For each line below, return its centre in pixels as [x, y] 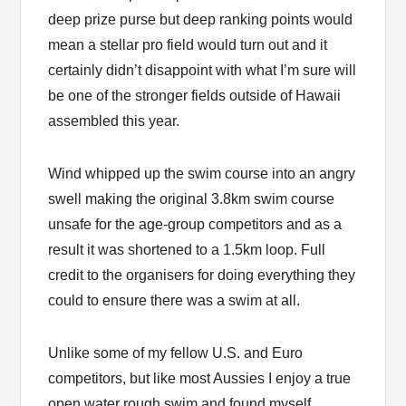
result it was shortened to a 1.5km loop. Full [187, 250]
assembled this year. [114, 121]
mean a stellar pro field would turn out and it [188, 45]
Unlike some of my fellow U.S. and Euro [176, 353]
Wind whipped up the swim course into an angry [202, 174]
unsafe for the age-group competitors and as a [195, 225]
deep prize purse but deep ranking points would [201, 20]
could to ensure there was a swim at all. [174, 301]
